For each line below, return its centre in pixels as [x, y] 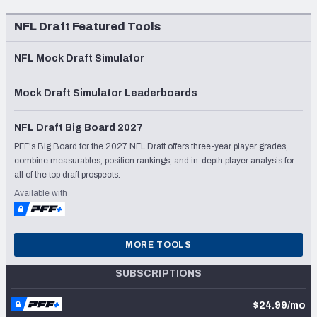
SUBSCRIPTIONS [158, 273]
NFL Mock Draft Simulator [79, 59]
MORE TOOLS [158, 245]
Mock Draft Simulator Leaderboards [106, 93]
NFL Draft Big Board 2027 [79, 128]
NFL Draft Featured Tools [87, 27]
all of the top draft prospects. [67, 175]
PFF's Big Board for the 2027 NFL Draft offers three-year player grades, [151, 147]
